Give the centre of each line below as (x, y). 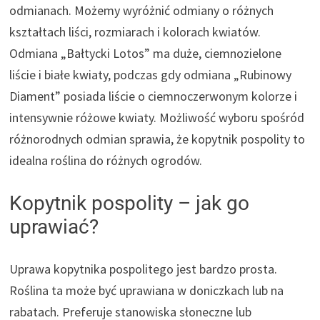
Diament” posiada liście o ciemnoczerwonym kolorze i (154, 96)
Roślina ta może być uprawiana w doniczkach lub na (147, 291)
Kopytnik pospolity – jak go (130, 204)
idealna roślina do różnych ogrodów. (106, 161)
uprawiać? (54, 227)
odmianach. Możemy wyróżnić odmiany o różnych (142, 11)
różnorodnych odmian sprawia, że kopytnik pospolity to (157, 139)
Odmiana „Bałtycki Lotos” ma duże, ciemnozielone (146, 54)
